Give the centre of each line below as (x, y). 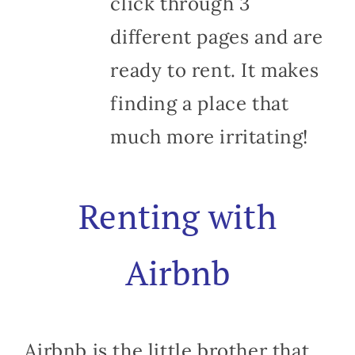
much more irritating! (209, 136)
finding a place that (200, 103)
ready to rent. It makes (215, 70)
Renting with (177, 216)
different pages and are (217, 36)
